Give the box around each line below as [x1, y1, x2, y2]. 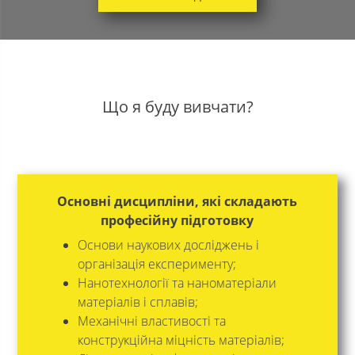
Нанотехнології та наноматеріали [77, 274, 277, 292]
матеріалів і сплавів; [77, 293, 198, 311]
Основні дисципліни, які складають [57, 193, 298, 210]
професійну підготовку [101, 212, 254, 229]
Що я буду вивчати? [101, 96, 254, 117]
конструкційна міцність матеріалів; [77, 331, 284, 349]
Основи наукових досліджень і [77, 236, 259, 254]
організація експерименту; [77, 255, 236, 273]
